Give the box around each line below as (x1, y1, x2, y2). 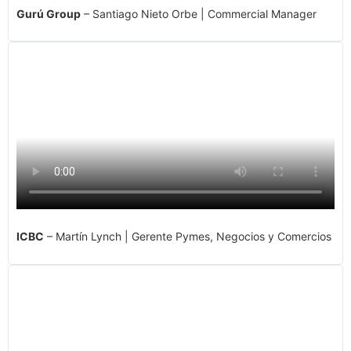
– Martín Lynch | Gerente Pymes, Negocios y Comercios (44, 230, 331, 244)
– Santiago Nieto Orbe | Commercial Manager (81, 7, 317, 20)
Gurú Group (16, 7, 81, 20)
